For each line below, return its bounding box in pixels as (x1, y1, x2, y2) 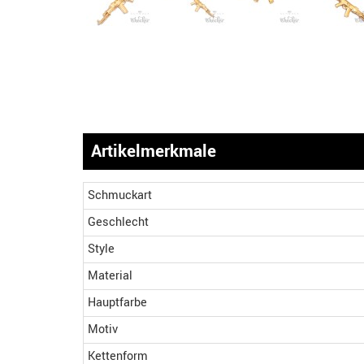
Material (88, 267, 132, 284)
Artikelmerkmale (91, 139, 216, 163)
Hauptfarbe (88, 294, 147, 311)
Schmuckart (88, 187, 152, 204)
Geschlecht (88, 214, 149, 231)
